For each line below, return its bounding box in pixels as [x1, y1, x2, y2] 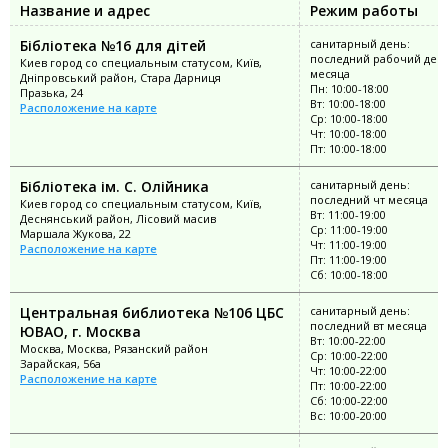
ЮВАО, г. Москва [20, 321, 141, 341]
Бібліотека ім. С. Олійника [20, 176, 209, 196]
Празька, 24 [20, 84, 83, 100]
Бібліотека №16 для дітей [20, 35, 206, 55]
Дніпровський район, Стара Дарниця [20, 69, 221, 85]
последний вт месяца [310, 317, 427, 333]
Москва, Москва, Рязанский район [20, 340, 208, 356]
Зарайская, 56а [20, 355, 101, 371]
